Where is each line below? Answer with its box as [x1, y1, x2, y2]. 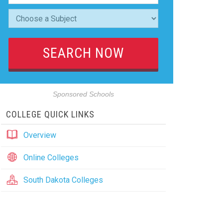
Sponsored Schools [52, 91, 114, 98]
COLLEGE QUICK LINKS [5, 109, 95, 119]
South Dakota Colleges [23, 175, 103, 185]
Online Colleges [23, 153, 79, 162]
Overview [23, 130, 56, 140]
